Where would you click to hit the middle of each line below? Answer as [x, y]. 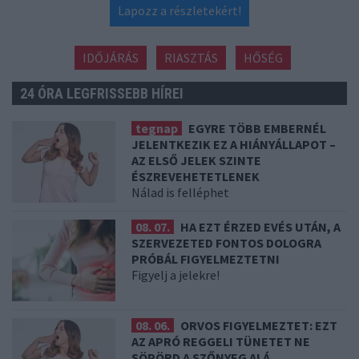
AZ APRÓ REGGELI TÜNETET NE [221, 342]
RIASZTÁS [191, 58]
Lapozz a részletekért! [179, 11]
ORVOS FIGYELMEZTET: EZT [259, 326]
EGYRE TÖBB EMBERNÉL [258, 129]
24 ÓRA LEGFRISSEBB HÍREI [102, 94]
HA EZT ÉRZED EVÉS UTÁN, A [261, 227]
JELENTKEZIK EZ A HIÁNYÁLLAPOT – [234, 145]
